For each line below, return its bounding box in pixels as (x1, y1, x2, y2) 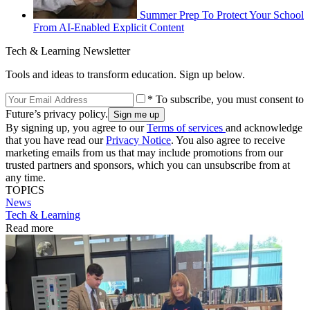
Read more (6, 221, 53, 234)
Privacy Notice (106, 134, 171, 146)
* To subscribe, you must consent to (147, 93, 304, 105)
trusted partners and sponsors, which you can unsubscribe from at (6, 158, 290, 171)
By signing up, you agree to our (6, 121, 147, 134)
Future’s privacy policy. (6, 107, 108, 120)
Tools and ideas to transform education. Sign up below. (6, 68, 245, 80)
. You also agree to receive (171, 134, 285, 146)
